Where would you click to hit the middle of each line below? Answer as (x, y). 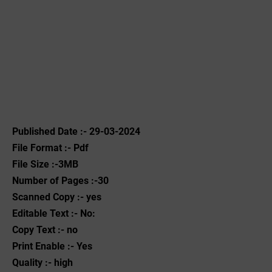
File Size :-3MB (45, 164)
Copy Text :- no (45, 230)
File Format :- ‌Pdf (50, 148)
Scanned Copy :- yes (57, 197)
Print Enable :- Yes (52, 246)
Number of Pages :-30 (60, 181)
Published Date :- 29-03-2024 (76, 131)
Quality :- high (42, 263)
